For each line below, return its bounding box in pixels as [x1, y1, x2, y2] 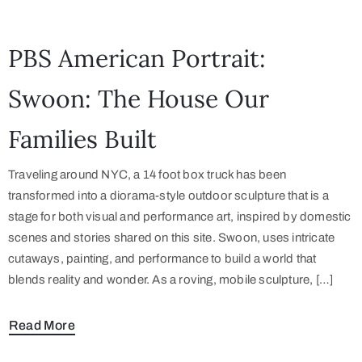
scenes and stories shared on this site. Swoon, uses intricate [8, 231, 335, 245]
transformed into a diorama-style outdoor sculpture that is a [8, 189, 330, 203]
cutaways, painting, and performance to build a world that [8, 252, 317, 266]
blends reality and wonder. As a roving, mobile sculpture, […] [8, 273, 334, 287]
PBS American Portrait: [8, 43, 266, 74]
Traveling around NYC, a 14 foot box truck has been [8, 168, 287, 182]
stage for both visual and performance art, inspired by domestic [8, 210, 351, 224]
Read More [9, 318, 75, 332]
